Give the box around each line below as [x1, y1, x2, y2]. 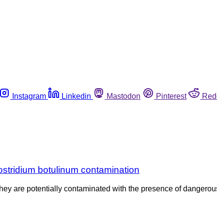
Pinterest [156, 92, 186, 100]
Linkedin [62, 92, 91, 100]
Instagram [12, 92, 46, 100]
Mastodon [107, 92, 140, 100]
